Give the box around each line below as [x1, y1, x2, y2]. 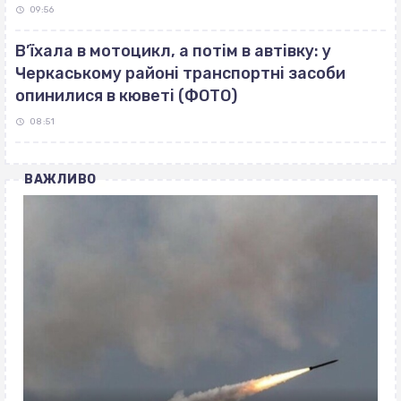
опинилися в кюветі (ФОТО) [15, 86, 237, 107]
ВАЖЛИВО [24, 172, 97, 188]
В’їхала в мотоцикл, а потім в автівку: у [15, 41, 331, 62]
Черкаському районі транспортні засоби [15, 64, 346, 84]
